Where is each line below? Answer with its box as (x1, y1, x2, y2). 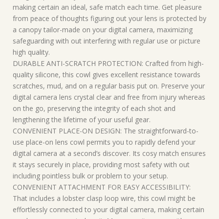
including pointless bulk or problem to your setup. (13, 171, 168, 181)
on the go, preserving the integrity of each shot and (13, 104, 175, 113)
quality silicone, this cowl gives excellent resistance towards (13, 70, 200, 80)
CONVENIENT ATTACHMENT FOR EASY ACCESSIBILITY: (13, 182, 191, 192)
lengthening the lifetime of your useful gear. (13, 115, 151, 125)
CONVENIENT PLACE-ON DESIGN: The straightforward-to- (13, 126, 198, 136)
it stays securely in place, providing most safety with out (13, 160, 190, 170)
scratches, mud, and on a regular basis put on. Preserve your (13, 81, 205, 91)
